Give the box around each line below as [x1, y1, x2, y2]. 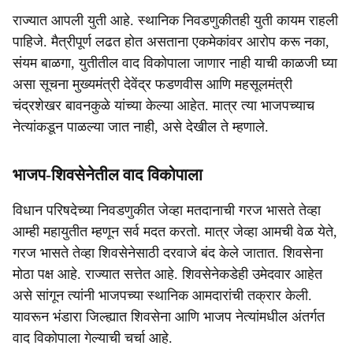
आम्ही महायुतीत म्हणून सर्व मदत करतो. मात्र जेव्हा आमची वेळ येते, [13, 224, 337, 240]
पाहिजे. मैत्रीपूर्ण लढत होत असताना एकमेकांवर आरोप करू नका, [13, 34, 329, 50]
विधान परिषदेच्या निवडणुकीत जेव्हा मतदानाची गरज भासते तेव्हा [13, 203, 321, 218]
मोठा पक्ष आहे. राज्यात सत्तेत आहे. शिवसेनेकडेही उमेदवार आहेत [13, 266, 322, 282]
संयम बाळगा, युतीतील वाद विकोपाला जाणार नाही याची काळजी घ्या [13, 55, 337, 71]
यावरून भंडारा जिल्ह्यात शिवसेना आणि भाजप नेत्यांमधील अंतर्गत [13, 309, 325, 325]
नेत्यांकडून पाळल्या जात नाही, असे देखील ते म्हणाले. [13, 119, 269, 135]
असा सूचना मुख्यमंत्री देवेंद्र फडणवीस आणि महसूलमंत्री [13, 76, 292, 92]
